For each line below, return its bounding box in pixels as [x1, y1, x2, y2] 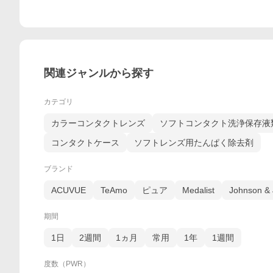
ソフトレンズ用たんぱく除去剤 [134, 138, 253, 147]
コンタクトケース [51, 138, 119, 147]
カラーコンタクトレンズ [51, 118, 145, 128]
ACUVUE [51, 185, 86, 195]
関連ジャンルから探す [44, 67, 154, 79]
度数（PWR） [44, 260, 90, 268]
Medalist [182, 185, 214, 195]
